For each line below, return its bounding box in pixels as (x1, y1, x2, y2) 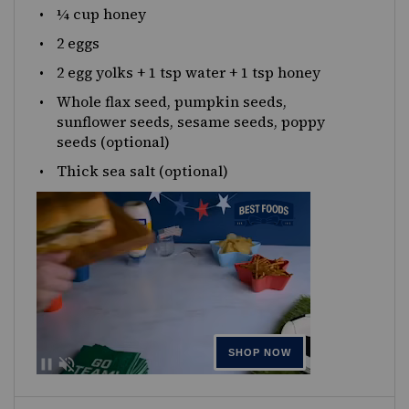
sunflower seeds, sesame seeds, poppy (57, 111, 326, 131)
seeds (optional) (57, 131, 171, 152)
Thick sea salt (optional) (57, 161, 229, 181)
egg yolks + (64, 62, 150, 82)
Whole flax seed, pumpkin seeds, (57, 91, 288, 111)
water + (182, 62, 242, 82)
